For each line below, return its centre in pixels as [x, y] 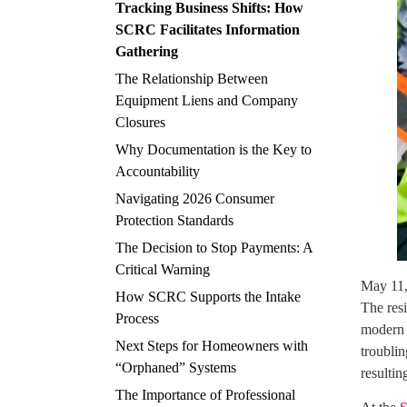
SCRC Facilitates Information [208, 30]
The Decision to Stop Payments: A [214, 248]
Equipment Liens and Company [207, 100]
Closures [140, 122]
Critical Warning [163, 269]
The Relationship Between [192, 79]
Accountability [158, 171]
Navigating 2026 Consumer [195, 199]
